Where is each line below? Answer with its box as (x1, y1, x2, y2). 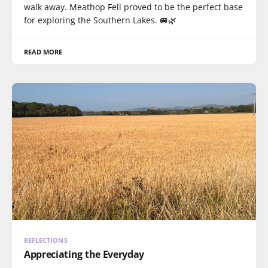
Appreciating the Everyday (24, 248, 144, 261)
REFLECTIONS (24, 236, 68, 245)
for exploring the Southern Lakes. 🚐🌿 (24, 14, 176, 26)
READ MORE (24, 47, 63, 56)
